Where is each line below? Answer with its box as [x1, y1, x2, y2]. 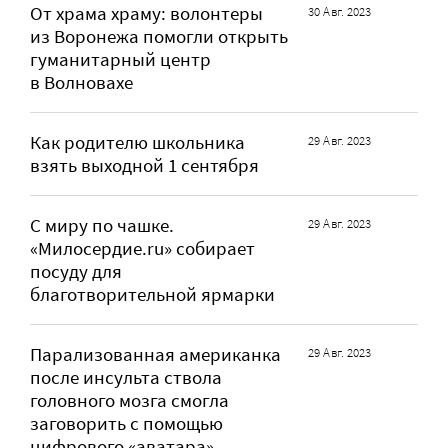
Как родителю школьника [30, 130, 245, 154]
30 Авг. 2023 [308, 2, 372, 20]
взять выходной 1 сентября [30, 153, 259, 177]
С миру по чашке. [30, 213, 174, 237]
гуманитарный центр [30, 47, 211, 71]
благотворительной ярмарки [30, 282, 275, 306]
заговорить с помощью [30, 411, 223, 435]
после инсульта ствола [30, 365, 222, 389]
